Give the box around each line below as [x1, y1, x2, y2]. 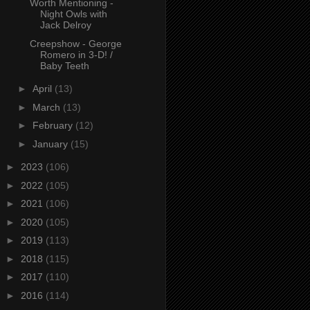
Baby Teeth [39, 60, 89, 71]
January [32, 138, 71, 149]
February [32, 120, 75, 131]
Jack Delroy [39, 19, 91, 31]
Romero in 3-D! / [39, 48, 113, 60]
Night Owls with [39, 8, 107, 20]
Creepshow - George [29, 37, 122, 49]
